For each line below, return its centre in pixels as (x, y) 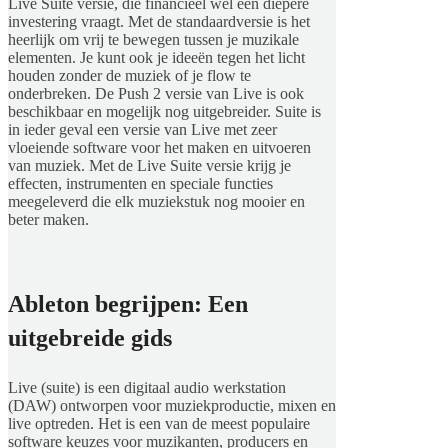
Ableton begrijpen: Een (128, 303)
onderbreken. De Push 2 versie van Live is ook (156, 93)
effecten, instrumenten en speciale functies (140, 183)
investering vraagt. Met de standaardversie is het (159, 21)
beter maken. (48, 219)
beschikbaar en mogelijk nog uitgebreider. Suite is (164, 111)
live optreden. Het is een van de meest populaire (159, 423)
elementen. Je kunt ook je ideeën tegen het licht (156, 57)
